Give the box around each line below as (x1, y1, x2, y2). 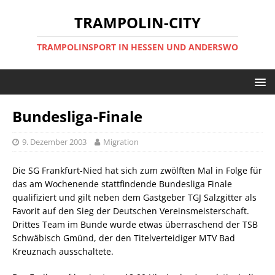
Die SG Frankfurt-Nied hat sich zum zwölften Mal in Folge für (12, 165, 262, 176)
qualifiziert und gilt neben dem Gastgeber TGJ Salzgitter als (12, 192, 257, 203)
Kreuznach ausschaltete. (12, 246, 114, 257)
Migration (103, 136, 139, 147)
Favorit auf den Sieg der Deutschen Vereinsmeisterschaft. (12, 205, 249, 217)
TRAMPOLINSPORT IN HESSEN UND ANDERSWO (37, 41, 238, 53)
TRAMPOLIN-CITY (74, 12, 201, 33)
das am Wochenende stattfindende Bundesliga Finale (12, 178, 232, 190)
